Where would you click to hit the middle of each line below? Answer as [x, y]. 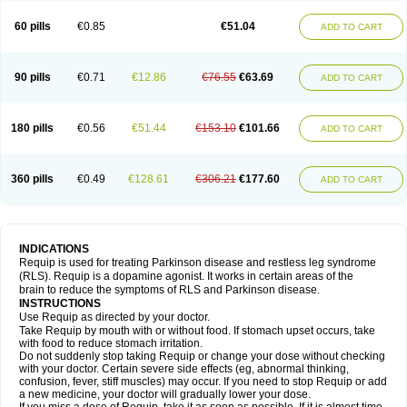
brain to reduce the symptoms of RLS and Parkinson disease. [169, 290]
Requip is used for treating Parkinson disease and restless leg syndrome [198, 263]
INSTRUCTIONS [61, 303]
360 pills [32, 179]
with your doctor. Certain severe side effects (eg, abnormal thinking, [184, 369]
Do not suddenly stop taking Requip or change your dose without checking [202, 356]
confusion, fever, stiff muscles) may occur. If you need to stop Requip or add [203, 382]
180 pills [32, 128]
